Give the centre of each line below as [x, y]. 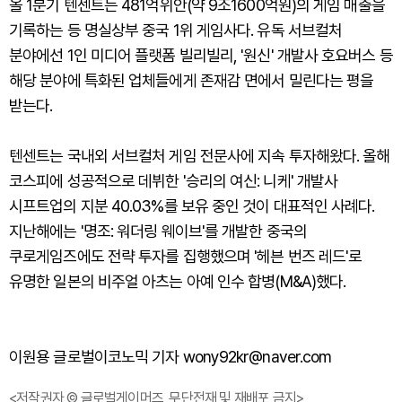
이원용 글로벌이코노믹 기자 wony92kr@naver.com [170, 357]
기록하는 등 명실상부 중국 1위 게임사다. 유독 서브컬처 [176, 31]
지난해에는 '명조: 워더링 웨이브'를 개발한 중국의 [158, 232]
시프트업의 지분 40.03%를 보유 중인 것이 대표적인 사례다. [192, 206]
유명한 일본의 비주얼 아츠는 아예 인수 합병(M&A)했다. [178, 282]
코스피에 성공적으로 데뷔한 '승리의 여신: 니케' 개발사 [174, 181]
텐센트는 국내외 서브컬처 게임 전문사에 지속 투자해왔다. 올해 [200, 156]
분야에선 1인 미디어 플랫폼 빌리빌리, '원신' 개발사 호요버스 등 [201, 56]
